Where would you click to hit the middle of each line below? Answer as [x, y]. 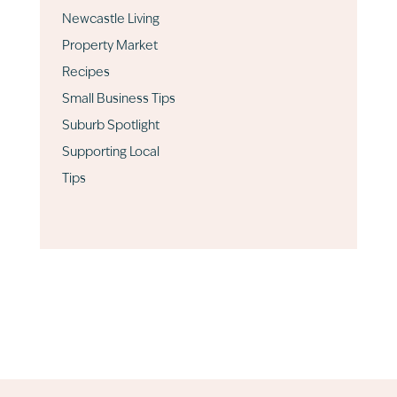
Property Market [109, 47]
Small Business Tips [118, 100]
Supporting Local [110, 153]
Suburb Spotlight [110, 126]
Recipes [86, 73]
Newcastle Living [110, 20]
